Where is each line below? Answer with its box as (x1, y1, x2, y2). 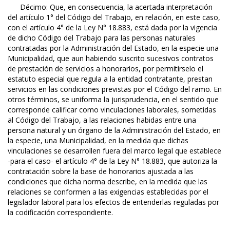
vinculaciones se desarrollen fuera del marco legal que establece (8, 146, 221, 156)
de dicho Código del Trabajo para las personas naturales (8, 33, 196, 43)
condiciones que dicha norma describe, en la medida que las (8, 177, 207, 187)
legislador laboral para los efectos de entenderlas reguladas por (8, 197, 219, 207)
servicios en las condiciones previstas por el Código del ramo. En (8, 84, 222, 94)
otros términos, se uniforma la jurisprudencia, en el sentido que (8, 94, 219, 105)
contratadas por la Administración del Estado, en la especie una (8, 43, 219, 53)
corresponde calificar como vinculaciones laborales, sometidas (8, 105, 216, 115)
